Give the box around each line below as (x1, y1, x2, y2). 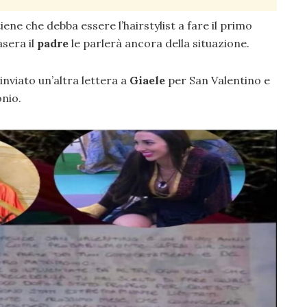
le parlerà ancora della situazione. (69, 36, 249, 51)
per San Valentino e (165, 73, 270, 88)
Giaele (130, 73, 165, 88)
